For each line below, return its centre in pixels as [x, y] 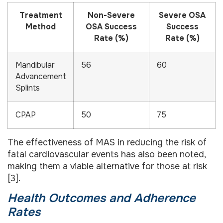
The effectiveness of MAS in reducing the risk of [107, 142]
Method [41, 27]
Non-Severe [111, 15]
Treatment [41, 15]
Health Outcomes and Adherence [102, 198]
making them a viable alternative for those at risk [107, 166]
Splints [28, 88]
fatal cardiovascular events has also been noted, [107, 154]
